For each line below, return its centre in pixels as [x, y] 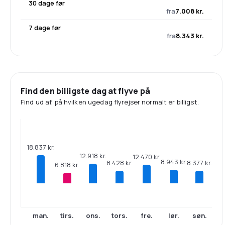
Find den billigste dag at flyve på [85, 91]
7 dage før [45, 27]
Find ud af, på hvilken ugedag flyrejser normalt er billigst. [110, 102]
